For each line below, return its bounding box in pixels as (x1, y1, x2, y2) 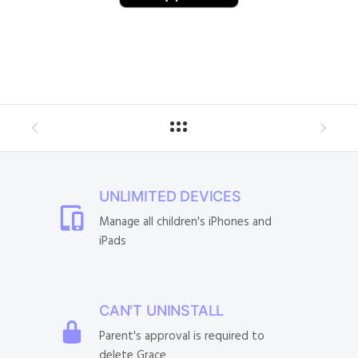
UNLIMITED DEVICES (99, 187, 241, 205)
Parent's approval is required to (99, 326, 265, 346)
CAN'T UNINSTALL (99, 301, 225, 319)
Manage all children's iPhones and (99, 212, 272, 232)
